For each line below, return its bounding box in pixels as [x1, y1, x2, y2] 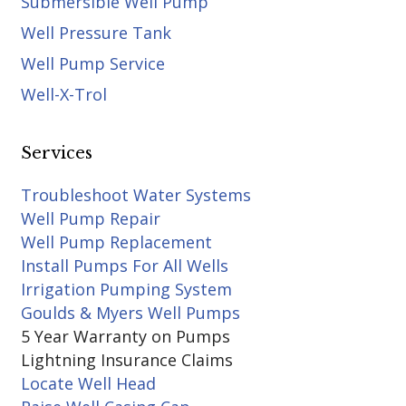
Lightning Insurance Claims [20, 349, 233, 371]
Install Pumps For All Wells [20, 255, 228, 276]
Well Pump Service [20, 53, 165, 74]
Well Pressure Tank [20, 22, 171, 43]
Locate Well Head [20, 372, 156, 394]
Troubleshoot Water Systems [20, 184, 251, 206]
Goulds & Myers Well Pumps [20, 302, 240, 324]
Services [20, 143, 92, 163]
